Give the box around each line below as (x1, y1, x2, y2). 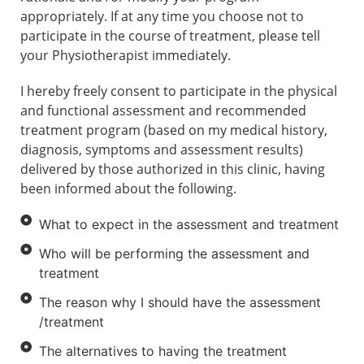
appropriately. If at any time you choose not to (20, 6, 304, 25)
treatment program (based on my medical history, (20, 120, 327, 139)
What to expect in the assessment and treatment (38, 215, 339, 232)
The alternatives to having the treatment (38, 342, 287, 359)
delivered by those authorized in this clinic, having (20, 159, 325, 178)
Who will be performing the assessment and (38, 245, 310, 262)
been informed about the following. (20, 179, 236, 197)
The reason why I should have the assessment (38, 293, 321, 310)
